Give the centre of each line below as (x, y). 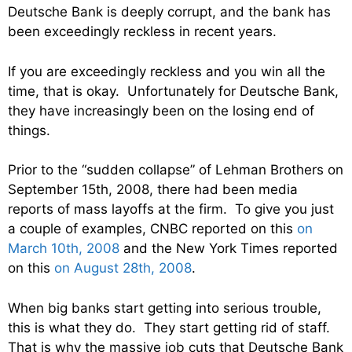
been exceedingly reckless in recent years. (142, 32)
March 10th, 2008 (64, 249)
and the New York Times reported (229, 249)
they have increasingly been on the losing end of (161, 110)
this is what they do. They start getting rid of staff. (171, 327)
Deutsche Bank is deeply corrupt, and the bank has (169, 12)
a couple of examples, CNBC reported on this (152, 229)
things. (29, 130)
